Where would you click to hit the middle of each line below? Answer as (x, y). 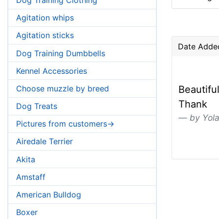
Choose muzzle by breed (63, 88)
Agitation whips (45, 18)
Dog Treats (37, 106)
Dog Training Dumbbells (61, 53)
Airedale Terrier (44, 142)
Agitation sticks (45, 35)
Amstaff (31, 177)
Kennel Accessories (52, 71)
